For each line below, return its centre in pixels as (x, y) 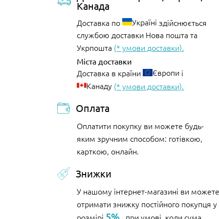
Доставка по (99, 22)
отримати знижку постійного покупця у (147, 204)
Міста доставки (104, 61)
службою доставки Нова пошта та (137, 35)
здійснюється (182, 22)
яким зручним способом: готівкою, (140, 139)
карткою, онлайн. (108, 151)
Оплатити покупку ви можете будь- (140, 126)
